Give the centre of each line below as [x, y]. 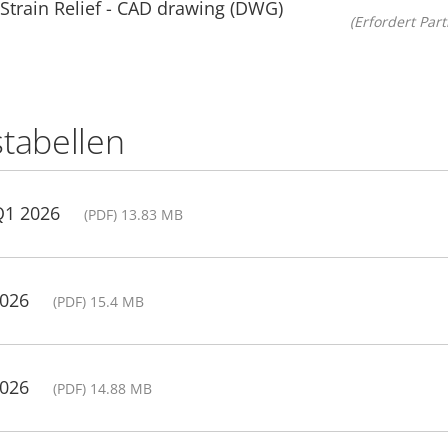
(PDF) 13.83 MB [133, 214]
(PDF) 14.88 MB [102, 388]
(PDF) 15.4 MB [98, 301]
